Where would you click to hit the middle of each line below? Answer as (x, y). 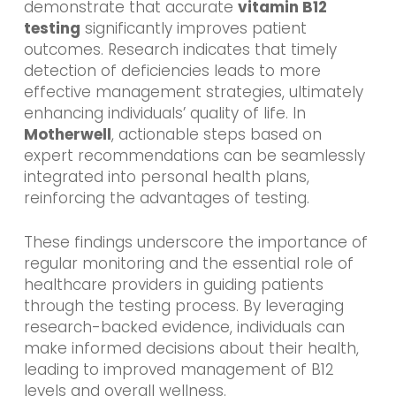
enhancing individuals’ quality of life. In (164, 114)
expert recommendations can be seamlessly (194, 156)
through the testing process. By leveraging (183, 305)
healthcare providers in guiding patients (173, 284)
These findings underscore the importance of (195, 242)
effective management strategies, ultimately (193, 92)
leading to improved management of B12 (179, 369)
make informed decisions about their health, (191, 348)
